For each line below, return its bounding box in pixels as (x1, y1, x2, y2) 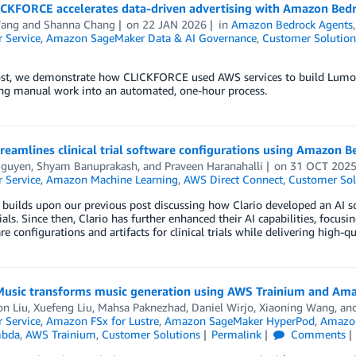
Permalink (211, 327, 262, 342)
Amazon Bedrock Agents (231, 17, 354, 32)
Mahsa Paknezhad (97, 300, 186, 315)
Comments (288, 327, 346, 342)
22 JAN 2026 (142, 17, 207, 32)
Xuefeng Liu (33, 300, 92, 315)
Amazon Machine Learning (45, 172, 178, 187)
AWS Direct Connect (183, 172, 283, 187)
